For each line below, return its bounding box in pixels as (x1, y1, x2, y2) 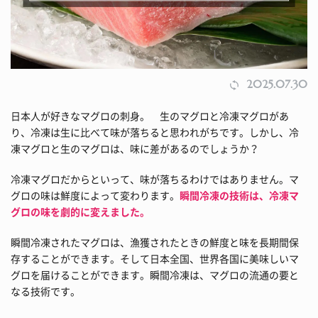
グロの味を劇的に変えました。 (11, 204, 150, 219)
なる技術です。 (11, 283, 80, 298)
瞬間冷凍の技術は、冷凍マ (180, 187, 299, 202)
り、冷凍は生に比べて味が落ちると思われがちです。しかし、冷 (11, 124, 299, 139)
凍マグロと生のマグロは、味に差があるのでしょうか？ (11, 141, 259, 155)
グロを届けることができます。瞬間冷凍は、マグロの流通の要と (11, 267, 299, 282)
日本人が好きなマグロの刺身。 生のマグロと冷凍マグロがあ (11, 108, 289, 123)
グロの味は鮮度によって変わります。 (11, 187, 180, 202)
